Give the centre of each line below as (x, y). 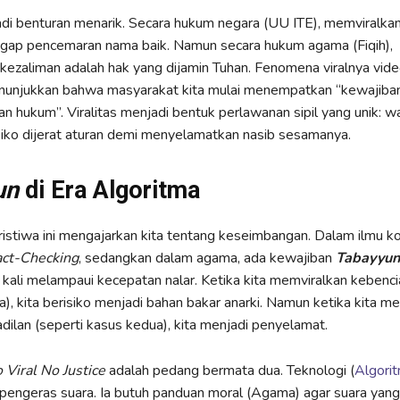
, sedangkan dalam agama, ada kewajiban (207, 258)
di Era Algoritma (109, 191)
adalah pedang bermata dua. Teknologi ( (229, 371)
